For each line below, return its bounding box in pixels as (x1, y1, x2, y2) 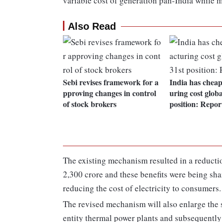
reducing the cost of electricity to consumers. (63, 182, 221, 194)
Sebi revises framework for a (63, 76, 159, 88)
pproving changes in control (63, 87, 156, 99)
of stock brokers (63, 98, 116, 110)
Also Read (68, 21, 116, 32)
